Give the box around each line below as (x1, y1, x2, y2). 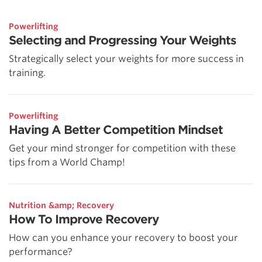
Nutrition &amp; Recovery (9, 201, 114, 211)
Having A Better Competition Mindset (9, 123, 223, 137)
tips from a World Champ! (9, 157, 125, 168)
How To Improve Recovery (9, 212, 159, 227)
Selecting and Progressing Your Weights (9, 33, 236, 48)
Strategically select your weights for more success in (9, 53, 244, 65)
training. (9, 67, 46, 79)
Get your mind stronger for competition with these (9, 143, 236, 154)
